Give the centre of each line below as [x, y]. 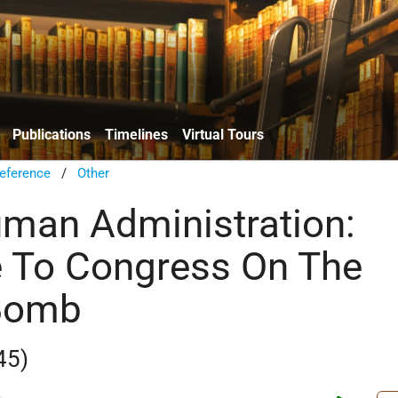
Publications [52, 134]
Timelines [136, 134]
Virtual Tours [223, 134]
